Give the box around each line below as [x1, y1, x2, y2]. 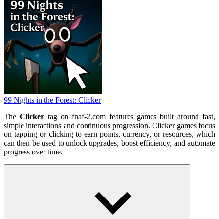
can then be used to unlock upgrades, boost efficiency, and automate [4, 138, 215, 147]
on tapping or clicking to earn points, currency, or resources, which [4, 130, 215, 138]
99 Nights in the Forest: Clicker [4, 95, 101, 104]
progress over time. [4, 147, 63, 156]
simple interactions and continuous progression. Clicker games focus [4, 121, 215, 130]
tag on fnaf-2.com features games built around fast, [44, 112, 216, 121]
